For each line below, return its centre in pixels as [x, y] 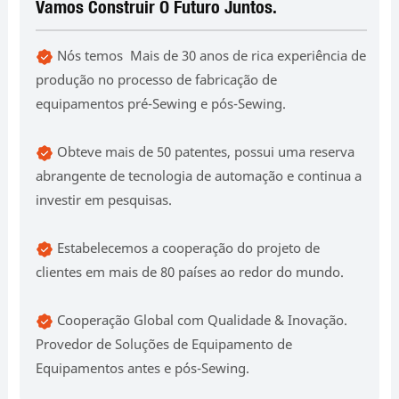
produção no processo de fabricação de [157, 79]
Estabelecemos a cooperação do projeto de [187, 247]
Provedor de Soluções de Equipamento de [164, 343]
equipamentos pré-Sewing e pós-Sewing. [161, 103]
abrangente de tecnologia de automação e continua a [199, 175]
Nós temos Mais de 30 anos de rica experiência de [210, 55]
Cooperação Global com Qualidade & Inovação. [201, 319]
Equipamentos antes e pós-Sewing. [143, 367]
